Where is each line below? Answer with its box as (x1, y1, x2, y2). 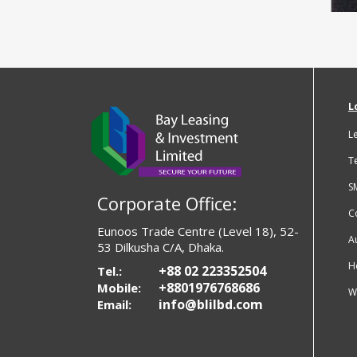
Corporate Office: (97, 191, 237, 216)
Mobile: (97, 280, 141, 296)
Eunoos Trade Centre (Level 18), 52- (97, 223, 299, 240)
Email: (97, 296, 131, 313)
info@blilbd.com (159, 296, 263, 314)
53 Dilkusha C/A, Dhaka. (97, 239, 224, 256)
